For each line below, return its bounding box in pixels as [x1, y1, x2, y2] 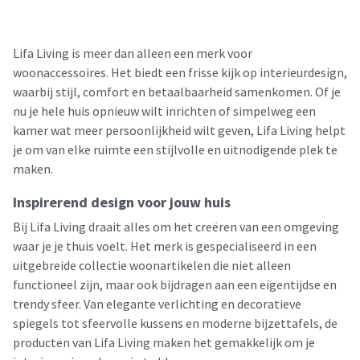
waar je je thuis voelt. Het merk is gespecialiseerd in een [13, 238, 317, 254]
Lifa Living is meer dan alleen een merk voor [13, 45, 252, 61]
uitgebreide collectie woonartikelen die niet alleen [13, 257, 291, 273]
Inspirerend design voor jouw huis [13, 193, 231, 211]
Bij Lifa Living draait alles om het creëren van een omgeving [13, 219, 339, 235]
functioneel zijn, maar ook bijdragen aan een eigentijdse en [13, 276, 337, 292]
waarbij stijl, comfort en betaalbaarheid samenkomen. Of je [13, 84, 341, 100]
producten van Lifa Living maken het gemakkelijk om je [13, 334, 315, 350]
